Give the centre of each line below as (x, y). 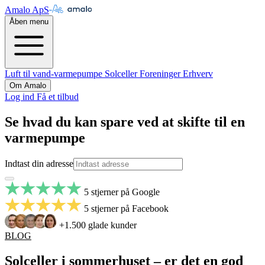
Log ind (21, 97)
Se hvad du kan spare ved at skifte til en (125, 122)
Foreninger (161, 74)
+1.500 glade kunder (97, 225)
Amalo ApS (27, 10)
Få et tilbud (58, 97)
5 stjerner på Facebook (125, 208)
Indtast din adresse (39, 163)
